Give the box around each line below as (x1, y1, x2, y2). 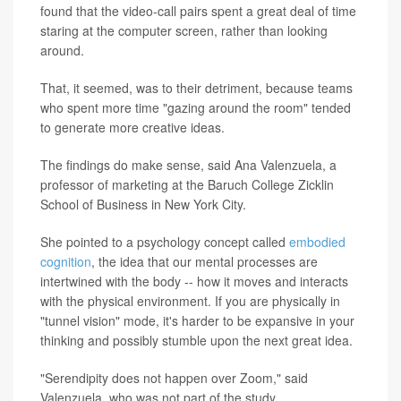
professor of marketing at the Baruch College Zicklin (40, 175, 334, 193)
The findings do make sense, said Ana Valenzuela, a (40, 155, 337, 174)
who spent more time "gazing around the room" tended (40, 98, 351, 116)
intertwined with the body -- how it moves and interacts (40, 271, 348, 290)
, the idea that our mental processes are (91, 252, 318, 270)
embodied (289, 232, 346, 251)
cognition (40, 252, 91, 270)
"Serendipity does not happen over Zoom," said (40, 368, 308, 387)
